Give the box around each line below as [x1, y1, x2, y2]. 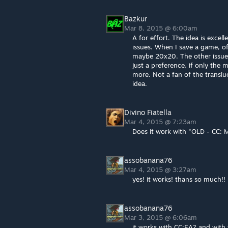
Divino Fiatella [124, 108, 172, 117]
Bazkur [124, 14, 147, 23]
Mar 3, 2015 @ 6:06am [124, 213, 199, 221]
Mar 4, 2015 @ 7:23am [124, 118, 198, 126]
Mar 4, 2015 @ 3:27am [124, 165, 198, 174]
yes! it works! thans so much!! [132, 175, 225, 183]
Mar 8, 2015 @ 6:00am [124, 24, 199, 32]
